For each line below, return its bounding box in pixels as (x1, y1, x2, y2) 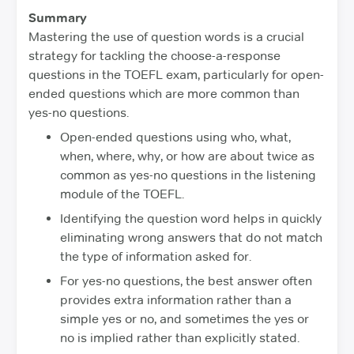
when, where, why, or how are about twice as (60, 148, 314, 164)
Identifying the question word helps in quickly (60, 210, 322, 226)
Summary (28, 9, 87, 25)
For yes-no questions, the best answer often (60, 273, 312, 288)
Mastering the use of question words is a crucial (28, 28, 304, 44)
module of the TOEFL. (60, 186, 184, 201)
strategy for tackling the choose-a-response (28, 47, 281, 63)
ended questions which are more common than (28, 85, 299, 101)
